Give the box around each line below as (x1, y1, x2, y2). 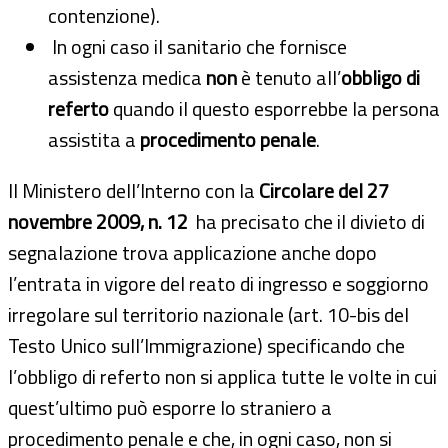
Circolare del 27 (259, 174, 389, 206)
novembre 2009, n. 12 (8, 205, 188, 237)
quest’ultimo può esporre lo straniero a (8, 391, 332, 423)
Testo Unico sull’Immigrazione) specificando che (8, 329, 405, 361)
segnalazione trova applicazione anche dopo (8, 236, 377, 268)
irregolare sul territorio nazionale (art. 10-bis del (8, 298, 409, 330)
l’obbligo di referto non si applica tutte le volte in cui (8, 360, 437, 392)
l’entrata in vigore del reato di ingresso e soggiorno (8, 267, 429, 299)
